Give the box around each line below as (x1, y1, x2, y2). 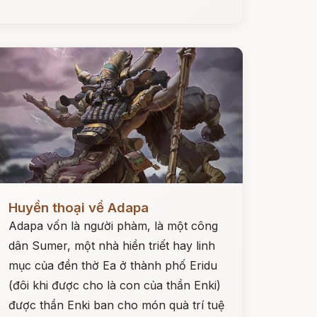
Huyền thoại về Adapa (8, 200, 149, 216)
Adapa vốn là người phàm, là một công (8, 219, 218, 233)
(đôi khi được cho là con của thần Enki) (8, 278, 221, 292)
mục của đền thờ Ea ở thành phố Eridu (8, 258, 217, 272)
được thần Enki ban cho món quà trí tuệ (8, 298, 224, 312)
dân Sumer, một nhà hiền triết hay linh (8, 238, 215, 253)
